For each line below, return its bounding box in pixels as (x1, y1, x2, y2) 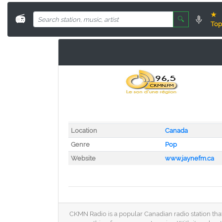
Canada (165, 127, 188, 134)
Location (70, 127, 97, 134)
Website (70, 155, 96, 162)
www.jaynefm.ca (165, 155, 214, 162)
